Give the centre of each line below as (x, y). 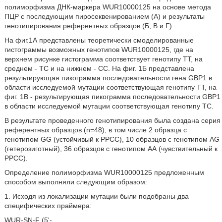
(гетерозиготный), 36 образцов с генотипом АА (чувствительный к (111, 149)
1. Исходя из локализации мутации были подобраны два (96, 196)
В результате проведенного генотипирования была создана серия (112, 120)
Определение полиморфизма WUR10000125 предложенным (104, 172)
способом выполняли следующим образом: (76, 182)
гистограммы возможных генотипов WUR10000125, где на (99, 50)
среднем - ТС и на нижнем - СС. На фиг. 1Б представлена (99, 68)
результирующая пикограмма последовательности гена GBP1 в (108, 78)
